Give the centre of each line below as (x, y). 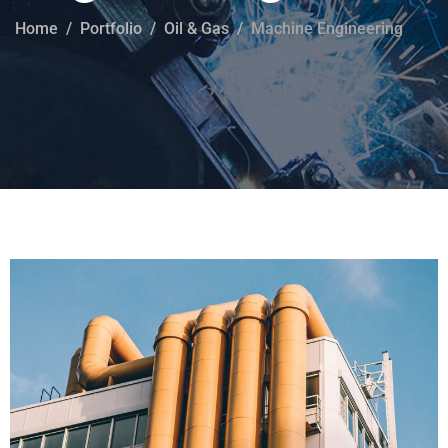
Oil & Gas (196, 28)
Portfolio (111, 28)
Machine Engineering (327, 28)
